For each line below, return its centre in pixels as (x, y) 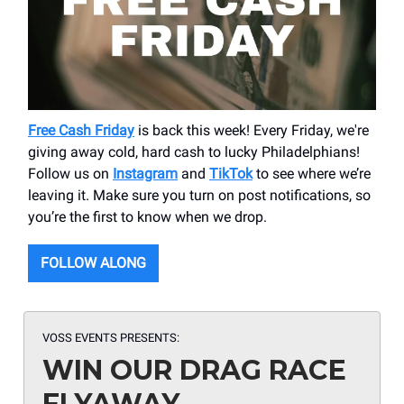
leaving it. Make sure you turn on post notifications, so (199, 196)
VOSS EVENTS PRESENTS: (111, 338)
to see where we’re (312, 174)
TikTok (231, 174)
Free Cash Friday (81, 131)
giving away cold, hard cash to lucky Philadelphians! (194, 152)
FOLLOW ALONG (93, 263)
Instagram (145, 174)
